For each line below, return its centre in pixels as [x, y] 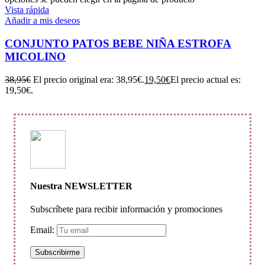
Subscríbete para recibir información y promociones [126, 209]
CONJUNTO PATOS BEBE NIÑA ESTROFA [118, 43]
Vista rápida [27, 10]
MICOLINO [35, 56]
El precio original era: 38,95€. [89, 79]
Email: [43, 230]
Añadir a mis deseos [42, 21]
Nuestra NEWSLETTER [81, 186]
